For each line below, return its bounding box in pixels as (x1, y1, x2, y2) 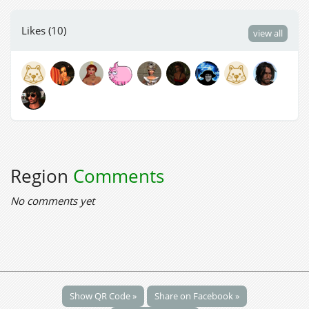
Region (10, 163, 73, 188)
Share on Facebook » (154, 289, 239, 302)
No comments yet (10, 193, 94, 208)
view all (253, 26, 283, 39)
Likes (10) (21, 23, 66, 37)
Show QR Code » (70, 289, 137, 302)
